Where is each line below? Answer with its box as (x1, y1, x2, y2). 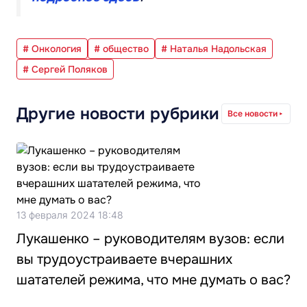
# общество (94, 42, 149, 55)
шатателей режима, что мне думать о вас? (16, 271, 291, 288)
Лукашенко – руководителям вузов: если (16, 230, 284, 247)
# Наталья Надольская (161, 42, 267, 55)
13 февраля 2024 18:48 (16, 209, 123, 221)
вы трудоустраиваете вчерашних (16, 251, 232, 268)
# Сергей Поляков (23, 63, 108, 75)
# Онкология (23, 42, 82, 55)
